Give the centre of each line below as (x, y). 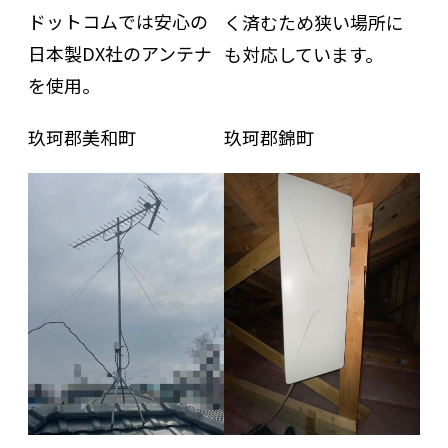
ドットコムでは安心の (117, 21)
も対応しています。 (303, 53)
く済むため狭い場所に (314, 21)
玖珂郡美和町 (90, 137)
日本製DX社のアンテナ (119, 53)
